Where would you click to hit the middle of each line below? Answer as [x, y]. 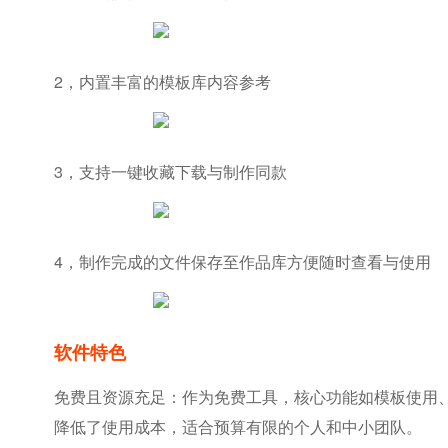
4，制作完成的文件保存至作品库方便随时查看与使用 [242, 261]
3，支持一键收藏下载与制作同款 [170, 171]
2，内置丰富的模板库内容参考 [162, 81]
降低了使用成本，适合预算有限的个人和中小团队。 [237, 426]
